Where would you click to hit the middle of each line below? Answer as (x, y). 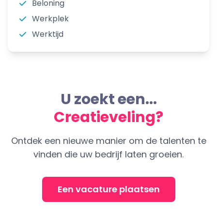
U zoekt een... (108, 99)
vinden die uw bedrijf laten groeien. (108, 154)
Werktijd (48, 34)
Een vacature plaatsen (108, 189)
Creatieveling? (108, 117)
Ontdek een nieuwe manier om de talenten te (108, 141)
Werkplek (50, 19)
